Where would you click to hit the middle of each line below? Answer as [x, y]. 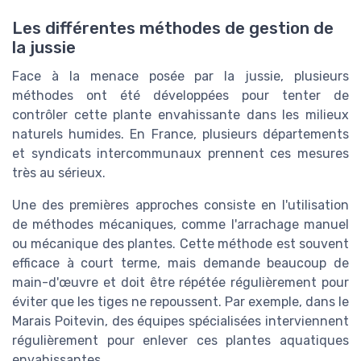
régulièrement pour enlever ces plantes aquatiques [180, 341]
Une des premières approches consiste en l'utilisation [180, 205]
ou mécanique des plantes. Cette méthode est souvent [180, 244]
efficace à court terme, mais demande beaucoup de [180, 263]
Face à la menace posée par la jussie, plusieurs [180, 77]
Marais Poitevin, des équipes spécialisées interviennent [180, 322]
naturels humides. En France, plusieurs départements [180, 135]
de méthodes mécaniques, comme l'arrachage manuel [180, 225]
